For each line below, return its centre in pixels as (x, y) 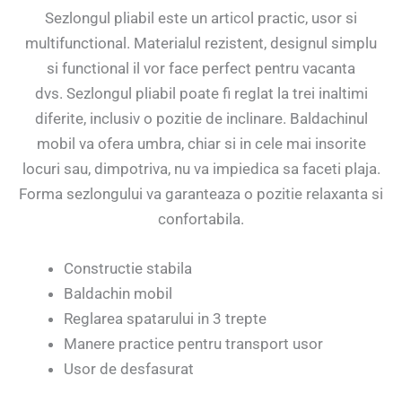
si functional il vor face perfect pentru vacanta (201, 68)
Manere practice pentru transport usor (193, 344)
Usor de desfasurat (129, 369)
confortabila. (201, 218)
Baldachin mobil (118, 294)
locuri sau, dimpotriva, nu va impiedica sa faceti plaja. (201, 168)
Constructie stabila (128, 269)
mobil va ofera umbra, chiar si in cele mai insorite (201, 143)
